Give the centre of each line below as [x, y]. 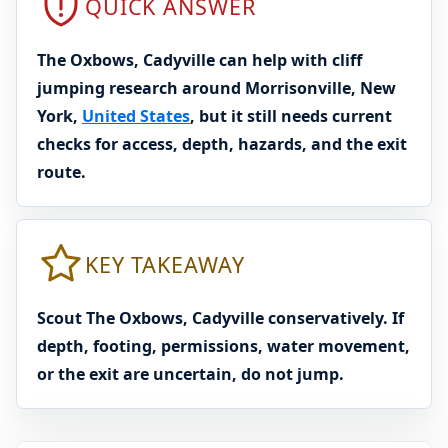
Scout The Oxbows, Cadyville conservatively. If [220, 318]
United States [136, 116]
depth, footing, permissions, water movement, [223, 346]
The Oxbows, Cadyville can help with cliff [199, 60]
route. [61, 172]
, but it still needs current [291, 116]
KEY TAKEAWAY [165, 264]
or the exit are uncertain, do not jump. [190, 374]
